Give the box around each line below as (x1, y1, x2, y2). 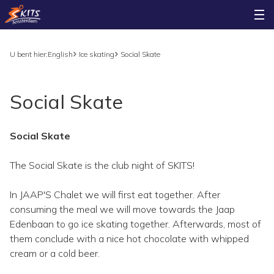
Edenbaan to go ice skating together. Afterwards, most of (10, 218, 261, 230)
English (48, 50, 73, 59)
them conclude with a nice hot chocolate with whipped (10, 232, 249, 245)
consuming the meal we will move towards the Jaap (10, 203, 235, 215)
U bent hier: (10, 50, 48, 59)
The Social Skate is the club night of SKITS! (10, 159, 194, 171)
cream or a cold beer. (10, 247, 100, 259)
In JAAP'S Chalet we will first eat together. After (10, 188, 220, 201)
